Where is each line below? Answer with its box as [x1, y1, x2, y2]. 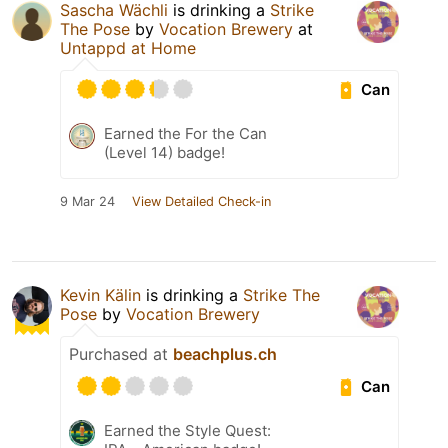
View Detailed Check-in [132, 194, 271, 210]
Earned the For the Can [104, 124, 267, 144]
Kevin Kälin [60, 285, 141, 306]
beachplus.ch [173, 344, 277, 365]
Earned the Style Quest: [104, 421, 271, 441]
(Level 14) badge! [104, 143, 225, 163]
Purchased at [69, 344, 173, 365]
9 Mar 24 [60, 194, 115, 210]
